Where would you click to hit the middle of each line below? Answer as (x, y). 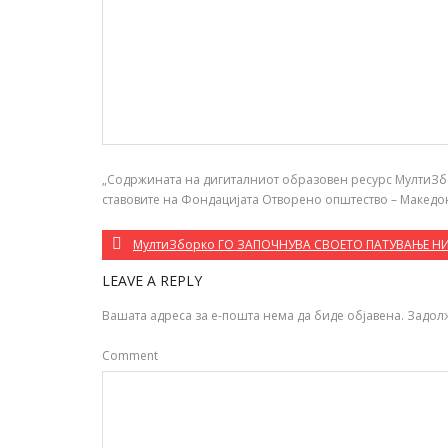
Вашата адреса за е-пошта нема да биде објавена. (253, 315)
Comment (130, 355)
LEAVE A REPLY (152, 280)
